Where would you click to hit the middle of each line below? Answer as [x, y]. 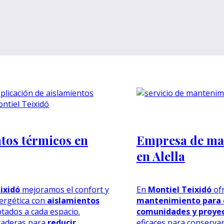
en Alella [160, 156]
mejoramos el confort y [64, 189]
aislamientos [73, 200]
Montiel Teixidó [179, 189]
